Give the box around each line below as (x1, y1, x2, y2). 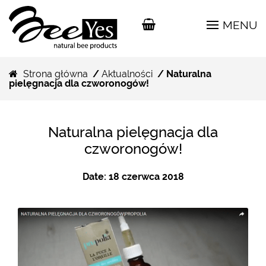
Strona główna (23, 68, 88, 80)
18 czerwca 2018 (108, 170, 184, 182)
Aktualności (101, 68, 153, 80)
